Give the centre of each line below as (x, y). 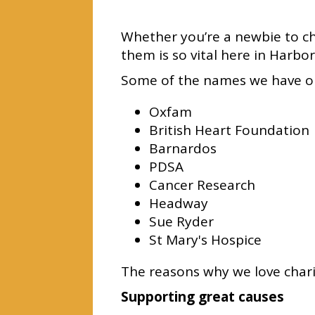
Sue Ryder (181, 221)
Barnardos (183, 148)
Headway (180, 203)
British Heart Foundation (229, 130)
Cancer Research (202, 185)
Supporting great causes (202, 297)
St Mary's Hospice (205, 240)
